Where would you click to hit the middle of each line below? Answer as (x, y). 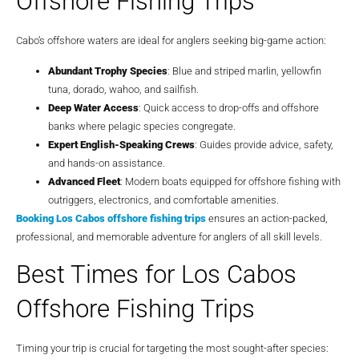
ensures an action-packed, (267, 218)
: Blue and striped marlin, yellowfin (244, 71)
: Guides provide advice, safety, (264, 144)
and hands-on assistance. (107, 163)
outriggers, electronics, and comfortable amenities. (163, 200)
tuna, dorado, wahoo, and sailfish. (123, 89)
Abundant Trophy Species (108, 71)
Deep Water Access (93, 107)
